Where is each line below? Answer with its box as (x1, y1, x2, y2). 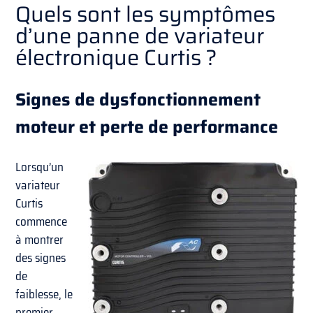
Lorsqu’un (15, 158, 64, 177)
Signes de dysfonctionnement (15, 86, 261, 114)
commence (15, 212, 68, 231)
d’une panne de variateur (15, 18, 265, 53)
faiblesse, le (15, 285, 73, 304)
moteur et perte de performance (15, 113, 279, 141)
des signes (15, 249, 66, 268)
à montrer (15, 231, 64, 249)
